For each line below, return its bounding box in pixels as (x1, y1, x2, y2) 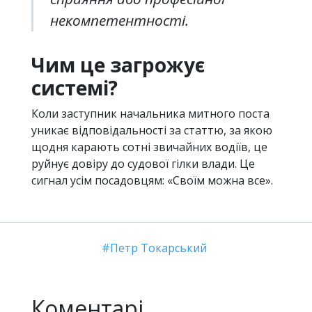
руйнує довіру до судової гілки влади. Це (31, 156, 255, 172)
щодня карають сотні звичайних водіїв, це (31, 139, 267, 155)
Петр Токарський (110, 240, 208, 256)
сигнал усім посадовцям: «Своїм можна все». (31, 173, 273, 189)
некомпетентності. (50, 10, 189, 31)
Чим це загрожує (31, 52, 205, 79)
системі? (31, 75, 118, 102)
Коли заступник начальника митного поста (31, 106, 270, 122)
